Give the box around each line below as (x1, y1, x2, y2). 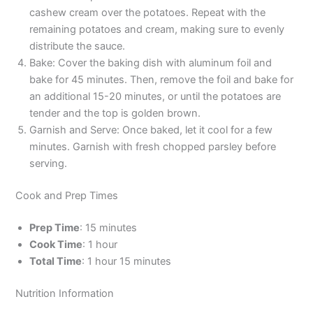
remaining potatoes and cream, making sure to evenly (29, 23, 285, 36)
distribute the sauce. (29, 40, 126, 53)
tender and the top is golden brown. (29, 107, 201, 120)
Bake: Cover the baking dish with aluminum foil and (29, 57, 272, 70)
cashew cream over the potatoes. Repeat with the (29, 6, 266, 20)
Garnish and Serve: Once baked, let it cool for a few (29, 124, 273, 137)
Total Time (29, 254, 82, 268)
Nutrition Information (15, 286, 115, 300)
